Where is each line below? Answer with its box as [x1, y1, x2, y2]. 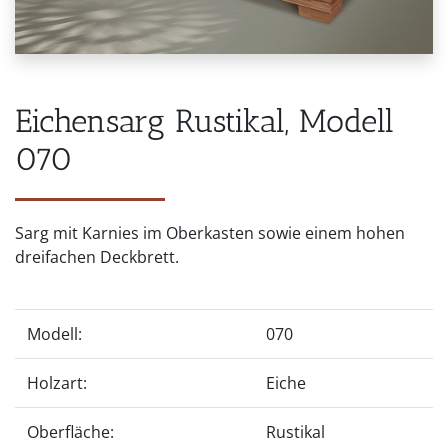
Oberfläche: [27, 420, 114, 443]
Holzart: [27, 371, 87, 394]
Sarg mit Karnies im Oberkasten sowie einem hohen [15, 221, 405, 244]
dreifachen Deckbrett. [15, 245, 179, 268]
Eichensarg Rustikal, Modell [15, 101, 394, 140]
